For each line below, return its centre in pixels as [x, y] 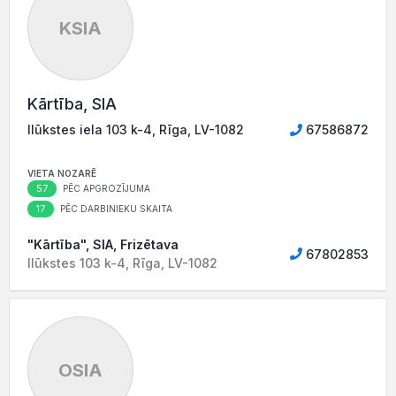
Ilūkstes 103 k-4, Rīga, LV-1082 [122, 263]
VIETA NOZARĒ [62, 174]
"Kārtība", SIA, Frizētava [103, 245]
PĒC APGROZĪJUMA [105, 189]
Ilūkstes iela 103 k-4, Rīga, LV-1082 [136, 130]
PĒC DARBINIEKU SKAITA [115, 209]
